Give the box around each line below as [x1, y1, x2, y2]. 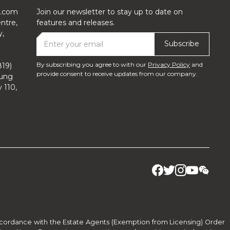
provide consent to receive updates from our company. [36, 69, 198, 78]
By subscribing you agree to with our [36, 60, 148, 68]
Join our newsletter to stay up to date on [36, 7, 183, 17]
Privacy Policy [148, 60, 190, 68]
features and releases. [36, 18, 115, 28]
